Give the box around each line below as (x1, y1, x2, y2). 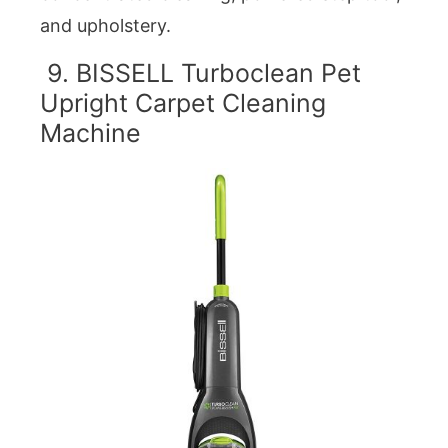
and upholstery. (40, 14, 171, 36)
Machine (40, 118, 141, 149)
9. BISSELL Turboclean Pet (40, 58, 361, 89)
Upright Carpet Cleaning (40, 88, 326, 119)
